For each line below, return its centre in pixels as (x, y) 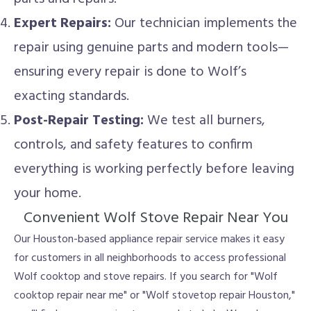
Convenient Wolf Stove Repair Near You (155, 218)
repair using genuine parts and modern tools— (151, 48)
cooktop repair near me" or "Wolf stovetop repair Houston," (154, 296)
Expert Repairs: (62, 24)
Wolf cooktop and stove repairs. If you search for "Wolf (146, 277)
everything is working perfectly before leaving (154, 169)
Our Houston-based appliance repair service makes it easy (149, 239)
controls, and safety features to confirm (133, 145)
